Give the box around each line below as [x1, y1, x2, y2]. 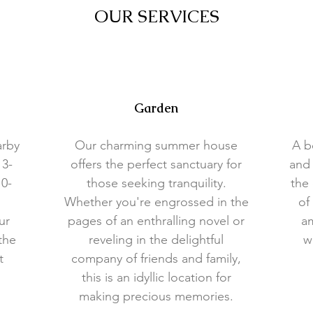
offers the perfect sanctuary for [71, 156, 242, 172]
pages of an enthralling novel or [68, 213, 245, 228]
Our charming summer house [75, 138, 238, 153]
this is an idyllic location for [81, 270, 231, 285]
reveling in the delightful [89, 232, 224, 247]
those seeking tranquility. [86, 175, 226, 191]
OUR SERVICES [94, 5, 219, 27]
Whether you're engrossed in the [64, 194, 249, 210]
